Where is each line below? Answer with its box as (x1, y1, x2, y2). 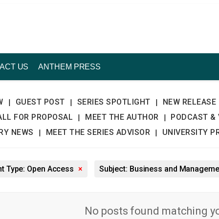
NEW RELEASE (162, 97, 217, 107)
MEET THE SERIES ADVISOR (45, 128, 150, 137)
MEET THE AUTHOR (85, 112, 159, 122)
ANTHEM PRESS (38, 63, 101, 71)
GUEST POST (15, 97, 65, 107)
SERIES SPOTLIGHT (77, 97, 151, 107)
